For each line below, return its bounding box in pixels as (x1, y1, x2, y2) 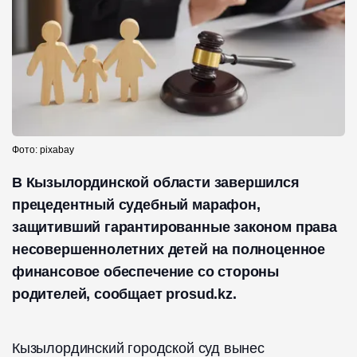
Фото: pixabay (12, 144, 74, 156)
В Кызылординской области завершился (12, 175, 300, 191)
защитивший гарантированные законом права (12, 219, 337, 236)
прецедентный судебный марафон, (12, 197, 261, 214)
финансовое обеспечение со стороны (12, 264, 280, 280)
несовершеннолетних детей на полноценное (12, 241, 325, 258)
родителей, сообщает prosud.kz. (12, 286, 237, 303)
